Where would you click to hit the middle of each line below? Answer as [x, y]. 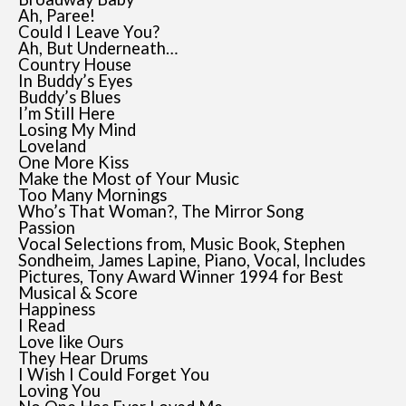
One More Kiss [73, 162]
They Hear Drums [83, 358]
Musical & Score [78, 292]
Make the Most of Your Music [129, 178]
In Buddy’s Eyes [75, 80]
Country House [75, 64]
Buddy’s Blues [69, 97]
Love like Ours [71, 341]
